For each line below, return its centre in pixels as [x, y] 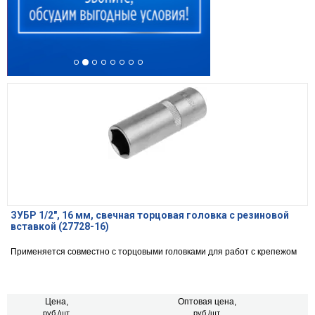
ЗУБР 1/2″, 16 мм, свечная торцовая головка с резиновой [150, 216]
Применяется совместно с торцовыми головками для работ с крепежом [154, 252]
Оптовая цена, [207, 302]
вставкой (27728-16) [60, 227]
